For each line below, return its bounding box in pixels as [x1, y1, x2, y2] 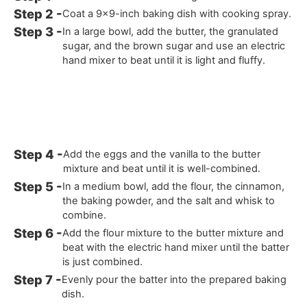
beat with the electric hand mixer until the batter [62, 241, 290, 254]
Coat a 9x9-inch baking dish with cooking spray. [62, 8, 292, 21]
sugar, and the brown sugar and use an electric [62, 40, 286, 53]
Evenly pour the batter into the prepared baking [62, 273, 287, 286]
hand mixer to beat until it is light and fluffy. [62, 54, 266, 67]
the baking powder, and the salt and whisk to [62, 194, 275, 207]
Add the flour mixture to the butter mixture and [62, 226, 284, 239]
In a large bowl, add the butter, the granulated [62, 25, 279, 38]
